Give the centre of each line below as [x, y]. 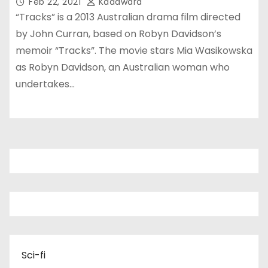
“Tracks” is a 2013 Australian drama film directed [128, 17]
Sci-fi [33, 255]
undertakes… [45, 84]
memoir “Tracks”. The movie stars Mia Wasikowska [134, 50]
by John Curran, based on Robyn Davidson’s [118, 33]
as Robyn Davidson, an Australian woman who [123, 67]
